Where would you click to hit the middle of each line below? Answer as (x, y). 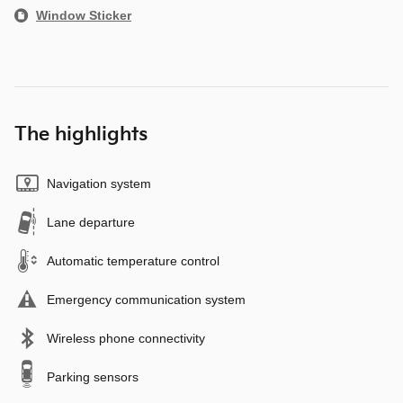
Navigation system (99, 183)
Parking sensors (93, 376)
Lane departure (91, 222)
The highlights (81, 134)
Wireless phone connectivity (126, 338)
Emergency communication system (146, 299)
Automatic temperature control (133, 260)
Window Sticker (84, 15)
